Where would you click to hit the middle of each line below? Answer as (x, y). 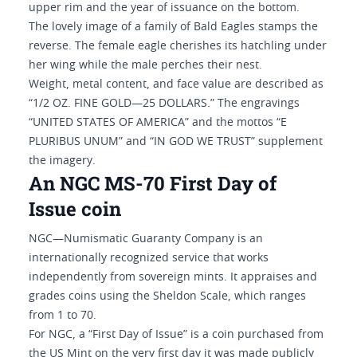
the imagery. (62, 161)
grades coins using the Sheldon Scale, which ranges (167, 296)
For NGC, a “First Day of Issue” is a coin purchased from (176, 335)
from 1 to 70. (63, 316)
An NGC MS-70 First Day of (153, 183)
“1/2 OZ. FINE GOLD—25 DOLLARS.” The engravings (164, 104)
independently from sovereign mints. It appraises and (173, 277)
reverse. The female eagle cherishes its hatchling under (178, 46)
